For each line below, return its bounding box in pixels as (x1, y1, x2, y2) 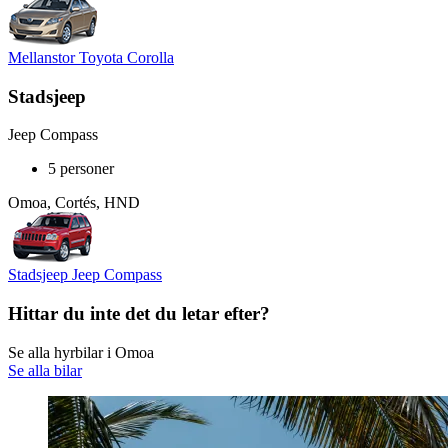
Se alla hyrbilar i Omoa (8, 343, 154, 361)
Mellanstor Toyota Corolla (8, 48, 174, 66)
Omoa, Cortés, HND (8, 194, 140, 212)
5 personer (48, 160, 114, 178)
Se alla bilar (8, 361, 82, 379)
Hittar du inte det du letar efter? (8, 302, 270, 324)
